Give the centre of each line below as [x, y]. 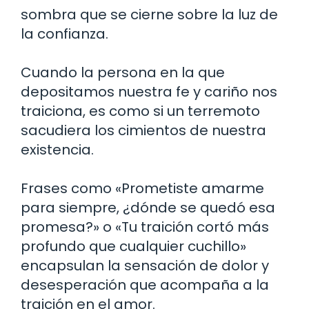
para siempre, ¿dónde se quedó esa [148, 207]
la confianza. [64, 33]
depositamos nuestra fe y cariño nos [149, 91]
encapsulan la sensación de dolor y [145, 265]
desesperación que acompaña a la [145, 285]
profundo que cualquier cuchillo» [133, 246]
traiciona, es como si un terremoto [140, 111]
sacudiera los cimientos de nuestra [143, 130]
